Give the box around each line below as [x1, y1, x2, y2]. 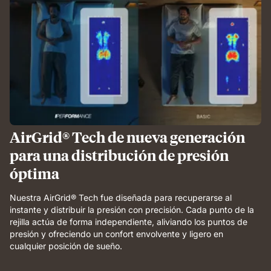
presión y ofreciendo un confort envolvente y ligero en [10, 228, 223, 239]
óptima [10, 163, 59, 183]
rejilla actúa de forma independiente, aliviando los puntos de [10, 216, 247, 227]
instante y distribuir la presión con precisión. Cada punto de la [10, 204, 254, 215]
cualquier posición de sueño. [10, 240, 122, 251]
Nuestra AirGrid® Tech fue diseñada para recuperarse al [10, 192, 232, 203]
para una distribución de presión [10, 145, 229, 165]
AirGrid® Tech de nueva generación [10, 126, 245, 146]
